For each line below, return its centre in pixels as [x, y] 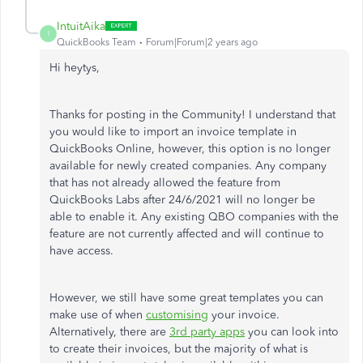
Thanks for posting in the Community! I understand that [192, 114]
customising [177, 314]
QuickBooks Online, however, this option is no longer [190, 148]
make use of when [98, 314]
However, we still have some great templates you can [186, 297]
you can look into [292, 331]
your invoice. [244, 314]
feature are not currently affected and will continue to [187, 233]
